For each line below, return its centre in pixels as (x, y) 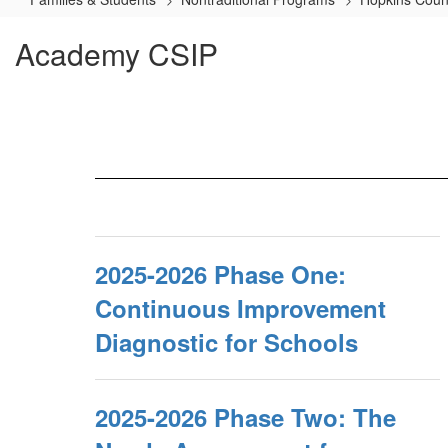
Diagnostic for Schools (226, 342)
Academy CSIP (116, 53)
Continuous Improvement (240, 308)
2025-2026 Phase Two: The (245, 417)
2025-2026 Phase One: (220, 274)
